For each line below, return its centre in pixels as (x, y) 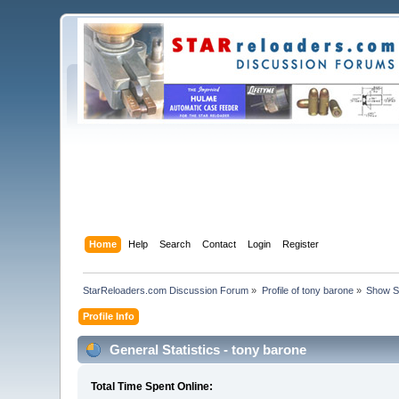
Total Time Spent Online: (152, 387)
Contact (219, 244)
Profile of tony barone (307, 290)
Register (300, 244)
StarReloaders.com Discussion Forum (166, 290)
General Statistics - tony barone (207, 349)
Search (175, 244)
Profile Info (109, 316)
